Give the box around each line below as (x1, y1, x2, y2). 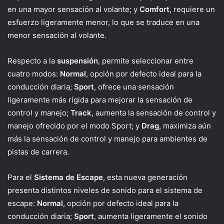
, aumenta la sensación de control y (91, 107, 216, 117)
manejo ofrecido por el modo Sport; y (7, 120, 141, 130)
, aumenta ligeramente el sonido (94, 211, 207, 221)
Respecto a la (7, 55, 57, 65)
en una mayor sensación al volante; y (7, 4, 139, 14)
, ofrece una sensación (94, 81, 174, 91)
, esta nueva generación (103, 172, 187, 182)
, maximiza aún (159, 120, 211, 130)
